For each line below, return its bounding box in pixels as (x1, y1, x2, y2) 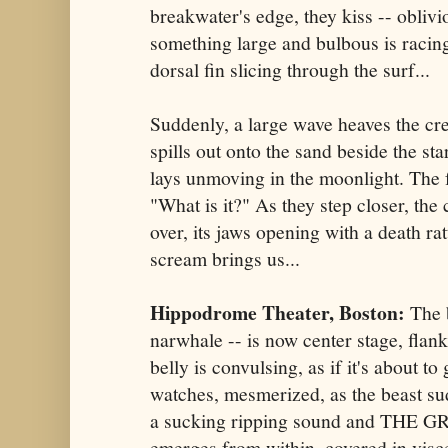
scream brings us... (150, 245, 300, 273)
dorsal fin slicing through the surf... (150, 56, 430, 84)
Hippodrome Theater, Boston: (150, 298, 410, 328)
